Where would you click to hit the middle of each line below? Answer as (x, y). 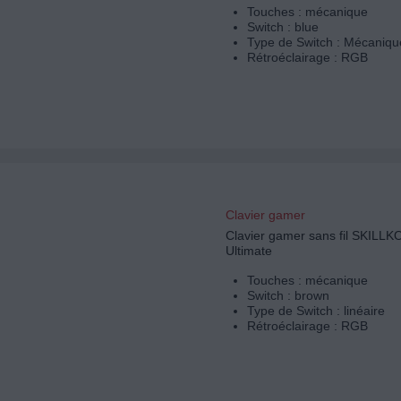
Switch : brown (288, 296)
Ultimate (248, 251)
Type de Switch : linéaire (316, 311)
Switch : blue (282, 27)
